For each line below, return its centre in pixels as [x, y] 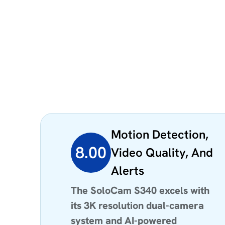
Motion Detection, [160, 134]
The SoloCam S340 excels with [140, 190]
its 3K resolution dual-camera [137, 205]
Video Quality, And [162, 152]
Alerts [128, 170]
